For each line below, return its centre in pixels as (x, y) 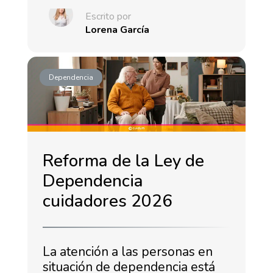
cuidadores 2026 (107, 201)
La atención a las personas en (127, 251)
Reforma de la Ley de (123, 161)
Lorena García (117, 30)
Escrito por (108, 16)
